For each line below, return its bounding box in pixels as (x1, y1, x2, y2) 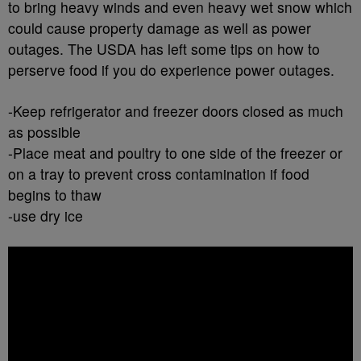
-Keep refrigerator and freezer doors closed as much (8, 100, 343, 121)
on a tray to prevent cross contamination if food (8, 163, 309, 184)
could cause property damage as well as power (8, 17, 311, 38)
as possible (8, 121, 81, 142)
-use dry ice (8, 205, 83, 226)
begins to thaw (8, 184, 102, 205)
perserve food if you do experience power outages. (8, 59, 334, 80)
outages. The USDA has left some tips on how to (8, 38, 320, 59)
